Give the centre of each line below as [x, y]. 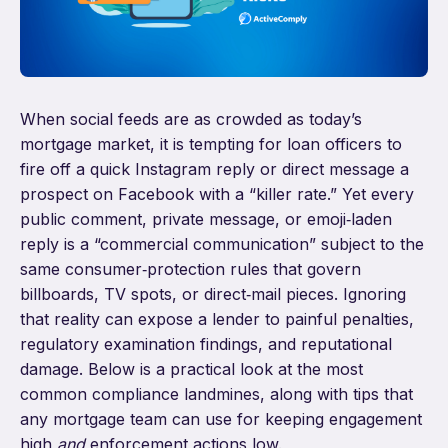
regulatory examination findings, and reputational [206, 344]
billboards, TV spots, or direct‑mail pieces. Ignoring [213, 294]
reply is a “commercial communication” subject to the [222, 244]
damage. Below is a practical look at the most [191, 369]
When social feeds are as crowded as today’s [191, 119]
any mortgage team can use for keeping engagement [221, 419]
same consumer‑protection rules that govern [190, 269]
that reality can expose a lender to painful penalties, [217, 319]
